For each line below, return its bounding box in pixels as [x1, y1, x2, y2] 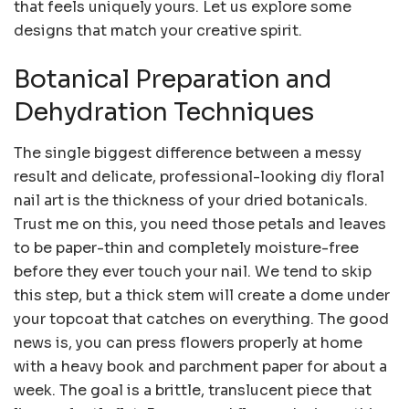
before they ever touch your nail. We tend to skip [14, 261, 372, 281]
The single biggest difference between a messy [14, 142, 362, 163]
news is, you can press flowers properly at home [14, 332, 362, 352]
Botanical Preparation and [14, 64, 332, 96]
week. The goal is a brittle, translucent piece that [14, 380, 372, 400]
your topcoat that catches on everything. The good [14, 309, 389, 329]
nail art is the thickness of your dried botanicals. [14, 190, 368, 210]
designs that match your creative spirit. [14, 20, 302, 40]
